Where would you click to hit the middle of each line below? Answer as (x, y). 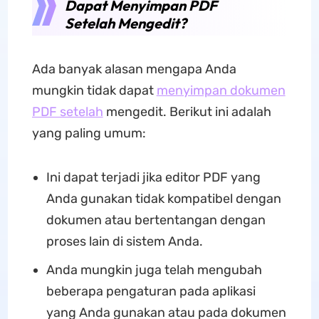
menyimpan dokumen (221, 90)
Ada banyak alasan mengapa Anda (134, 69)
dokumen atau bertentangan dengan (156, 220)
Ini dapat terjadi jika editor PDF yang (153, 177)
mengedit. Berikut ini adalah (187, 112)
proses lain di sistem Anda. (124, 241)
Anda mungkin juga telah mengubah (154, 270)
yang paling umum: (89, 133)
